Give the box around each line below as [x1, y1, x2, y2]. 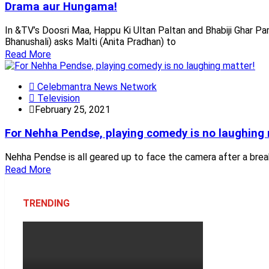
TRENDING [23, 197, 70, 209]
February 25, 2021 [35, 104, 110, 116]
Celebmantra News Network [35, 81, 157, 93]
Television [35, 92, 80, 104]
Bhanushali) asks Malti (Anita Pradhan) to [5, 36, 176, 48]
